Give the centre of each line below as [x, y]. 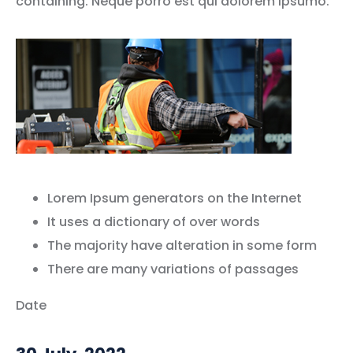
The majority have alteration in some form [182, 245]
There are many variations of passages [173, 269]
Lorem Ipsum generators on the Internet [175, 198]
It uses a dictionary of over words [154, 221]
